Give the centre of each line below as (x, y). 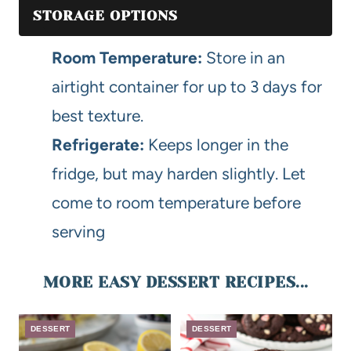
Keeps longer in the (216, 145)
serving (78, 232)
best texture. (98, 116)
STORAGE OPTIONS (105, 16)
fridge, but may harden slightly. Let (179, 174)
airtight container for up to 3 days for (187, 87)
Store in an (244, 58)
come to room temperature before (176, 203)
